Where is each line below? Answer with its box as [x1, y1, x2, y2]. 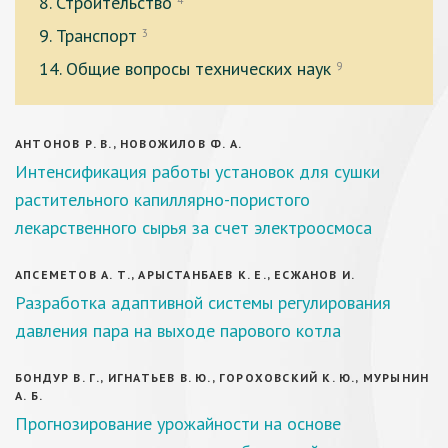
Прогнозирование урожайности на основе [15, 412, 341, 435]
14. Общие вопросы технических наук [39, 57, 331, 80]
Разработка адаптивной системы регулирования [15, 291, 391, 314]
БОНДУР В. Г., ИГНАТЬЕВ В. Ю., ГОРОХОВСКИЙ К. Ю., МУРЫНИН [15, 370, 430, 385]
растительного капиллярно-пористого [15, 188, 310, 211]
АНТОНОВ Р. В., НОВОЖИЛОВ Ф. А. [15, 136, 242, 151]
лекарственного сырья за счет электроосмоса [15, 216, 372, 239]
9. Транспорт [39, 24, 137, 47]
